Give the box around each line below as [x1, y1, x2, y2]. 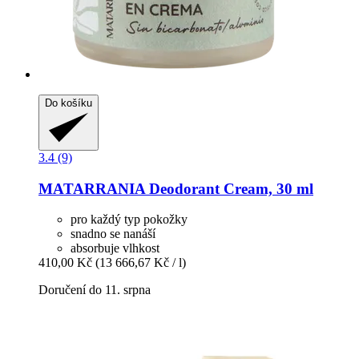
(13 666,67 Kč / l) [95, 256, 186, 270]
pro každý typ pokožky [71, 212, 188, 227]
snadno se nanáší [71, 227, 155, 241]
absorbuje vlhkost [71, 241, 159, 256]
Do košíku [45, 96, 92, 109]
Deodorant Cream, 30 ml [145, 179, 313, 197]
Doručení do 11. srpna [38, 283, 151, 297]
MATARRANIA [38, 179, 145, 197]
